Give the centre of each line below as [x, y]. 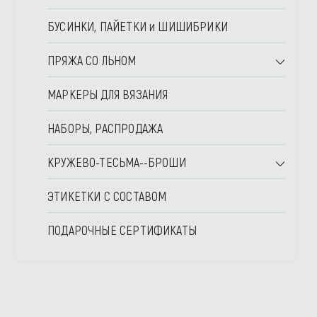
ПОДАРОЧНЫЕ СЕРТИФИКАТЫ [122, 230]
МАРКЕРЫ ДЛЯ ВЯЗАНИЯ [108, 94]
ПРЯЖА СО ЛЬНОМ [92, 60]
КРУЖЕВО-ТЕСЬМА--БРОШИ [117, 162]
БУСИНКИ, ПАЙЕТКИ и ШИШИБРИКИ [138, 26]
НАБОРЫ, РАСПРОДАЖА [105, 128]
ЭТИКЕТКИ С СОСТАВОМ [107, 196]
